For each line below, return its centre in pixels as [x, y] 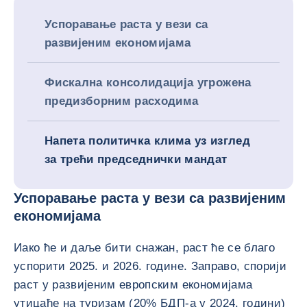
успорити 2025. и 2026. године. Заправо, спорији [150, 266]
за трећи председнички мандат [136, 159]
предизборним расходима [122, 101]
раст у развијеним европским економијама [133, 285]
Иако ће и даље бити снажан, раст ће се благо [144, 248]
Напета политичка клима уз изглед [147, 141]
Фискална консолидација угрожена [148, 83]
